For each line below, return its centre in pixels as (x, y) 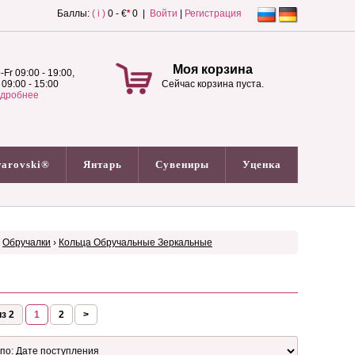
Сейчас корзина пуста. (213, 84)
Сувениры (182, 164)
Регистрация (213, 13)
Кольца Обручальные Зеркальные (136, 242)
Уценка (261, 164)
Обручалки (27, 242)
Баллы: (74, 13)
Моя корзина (213, 69)
